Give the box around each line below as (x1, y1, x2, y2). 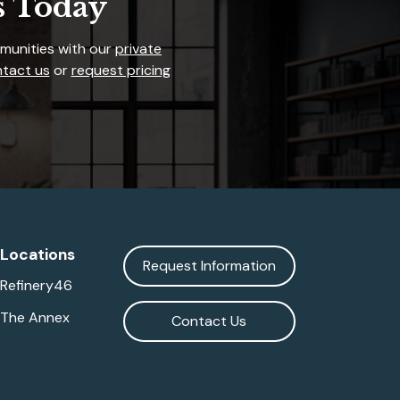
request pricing (71, 60, 171, 79)
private (115, 38, 162, 58)
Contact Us (171, 312, 246, 331)
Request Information (142, 255, 276, 275)
